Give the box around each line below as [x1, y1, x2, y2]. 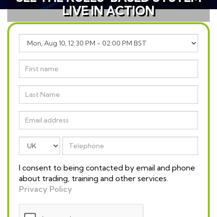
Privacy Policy [19, 184, 72, 194]
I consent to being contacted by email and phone [19, 163, 195, 172]
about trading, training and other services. [19, 173, 168, 183]
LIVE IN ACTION [62, 3, 155, 18]
